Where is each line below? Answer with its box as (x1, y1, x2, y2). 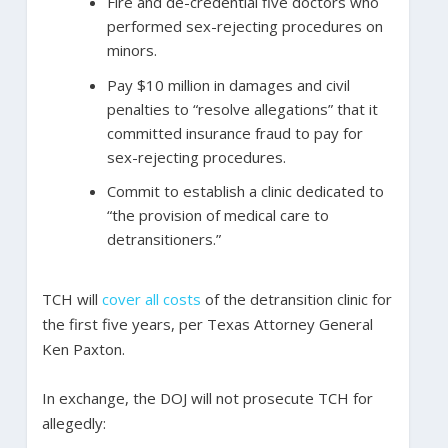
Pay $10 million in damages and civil (106, 74, 350, 95)
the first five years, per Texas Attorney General (41, 313, 373, 334)
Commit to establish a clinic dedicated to (106, 181, 384, 202)
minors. (106, 40, 157, 61)
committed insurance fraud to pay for (106, 122, 363, 143)
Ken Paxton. (41, 338, 125, 359)
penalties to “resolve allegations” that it (106, 98, 378, 119)
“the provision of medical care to (106, 205, 329, 226)
